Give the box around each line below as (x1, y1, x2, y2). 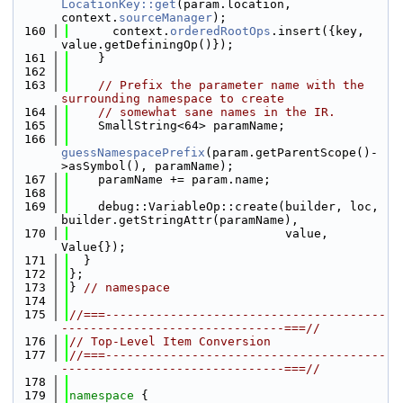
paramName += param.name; (69, 173, 271, 186)
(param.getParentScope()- (205, 146, 378, 159)
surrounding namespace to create (61, 92, 284, 105)
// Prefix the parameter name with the (98, 78, 364, 92)
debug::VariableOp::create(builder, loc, (69, 200, 379, 213)
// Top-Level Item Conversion (69, 335, 271, 348)
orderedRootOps (170, 24, 271, 38)
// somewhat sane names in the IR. (98, 105, 336, 119)
